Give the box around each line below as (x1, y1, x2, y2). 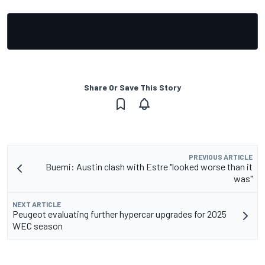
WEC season (12, 219, 63, 231)
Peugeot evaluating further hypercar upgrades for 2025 (12, 208, 227, 219)
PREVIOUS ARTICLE (189, 152, 253, 161)
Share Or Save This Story (84, 82, 181, 92)
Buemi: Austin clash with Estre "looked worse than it (46, 160, 253, 172)
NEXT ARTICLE (12, 199, 61, 208)
